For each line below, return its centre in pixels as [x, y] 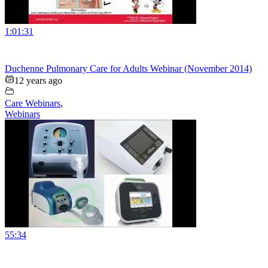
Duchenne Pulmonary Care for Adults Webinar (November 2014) [128, 69]
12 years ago [38, 81]
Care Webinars [33, 103]
